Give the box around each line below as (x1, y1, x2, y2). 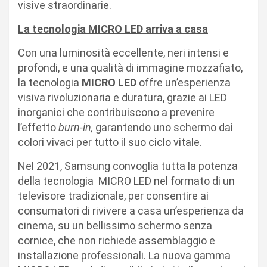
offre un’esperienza (136, 76, 231, 89)
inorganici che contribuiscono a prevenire (18, 105, 215, 119)
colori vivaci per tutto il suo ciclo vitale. (18, 135, 202, 148)
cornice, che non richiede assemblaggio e (18, 234, 215, 247)
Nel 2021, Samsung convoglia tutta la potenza (18, 159, 238, 172)
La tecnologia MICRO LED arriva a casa (18, 22, 208, 35)
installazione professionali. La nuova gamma (18, 249, 231, 262)
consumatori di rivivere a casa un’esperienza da (18, 204, 244, 217)
